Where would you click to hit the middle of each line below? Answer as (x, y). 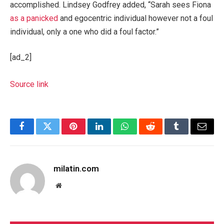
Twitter (60, 134)
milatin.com (76, 169)
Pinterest (88, 134)
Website (72, 185)
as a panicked (34, 18)
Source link (29, 84)
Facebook (39, 134)
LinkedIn (115, 134)
